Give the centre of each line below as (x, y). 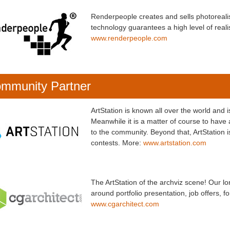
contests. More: (117, 143)
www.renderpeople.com (129, 38)
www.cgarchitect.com (125, 204)
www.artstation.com (175, 143)
